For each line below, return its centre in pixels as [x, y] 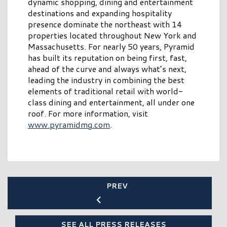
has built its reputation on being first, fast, [107, 58]
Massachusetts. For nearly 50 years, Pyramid [111, 47]
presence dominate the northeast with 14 [105, 24]
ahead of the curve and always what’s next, [107, 69]
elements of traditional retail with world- [105, 91]
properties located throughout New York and [112, 35]
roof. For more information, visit [88, 113]
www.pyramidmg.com [69, 125]
